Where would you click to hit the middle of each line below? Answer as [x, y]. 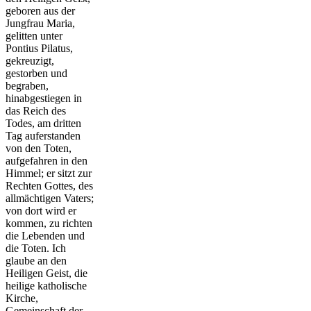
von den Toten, [39, 148]
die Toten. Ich [36, 248]
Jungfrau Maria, [40, 23]
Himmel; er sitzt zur [49, 173]
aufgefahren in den [47, 160]
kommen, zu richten [49, 223]
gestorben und [36, 73]
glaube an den [36, 260]
